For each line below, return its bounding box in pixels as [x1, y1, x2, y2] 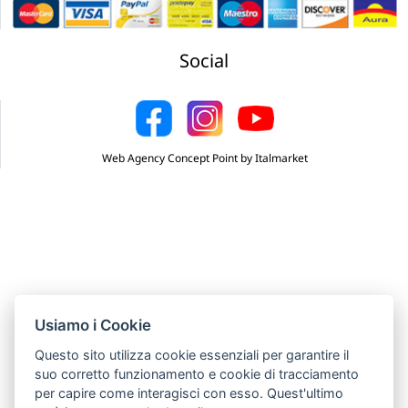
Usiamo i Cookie [35, 315, 152, 334]
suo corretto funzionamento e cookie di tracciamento [35, 365, 360, 382]
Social [179, 47, 229, 73]
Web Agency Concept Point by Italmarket [101, 149, 308, 166]
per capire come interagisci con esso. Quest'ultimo [35, 384, 344, 401]
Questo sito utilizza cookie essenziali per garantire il [35, 346, 350, 362]
